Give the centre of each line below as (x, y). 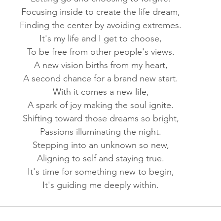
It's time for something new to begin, (101, 172)
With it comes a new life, (101, 92)
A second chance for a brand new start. (101, 78)
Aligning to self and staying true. (101, 158)
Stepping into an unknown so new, (101, 145)
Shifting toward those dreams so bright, (101, 118)
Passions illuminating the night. (101, 132)
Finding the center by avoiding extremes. (101, 25)
